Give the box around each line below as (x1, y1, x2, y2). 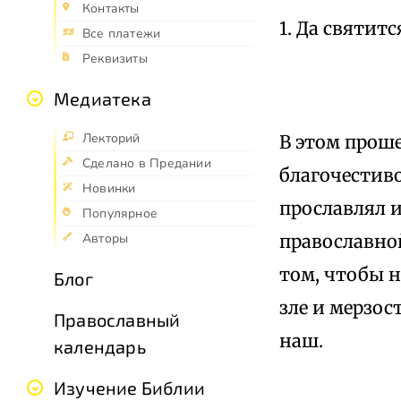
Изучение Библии (54, 377, 205, 399)
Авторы (82, 230, 129, 248)
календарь (54, 336, 146, 358)
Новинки (82, 180, 136, 198)
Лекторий (82, 130, 141, 148)
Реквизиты (82, 50, 148, 68)
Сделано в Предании (82, 155, 211, 173)
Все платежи (82, 25, 161, 43)
